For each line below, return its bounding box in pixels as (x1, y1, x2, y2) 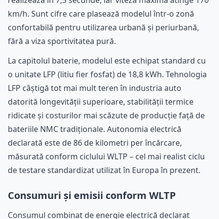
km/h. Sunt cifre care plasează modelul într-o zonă (8, 8, 194, 19)
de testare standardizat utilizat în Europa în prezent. (8, 164, 200, 175)
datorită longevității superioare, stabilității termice (8, 96, 194, 107)
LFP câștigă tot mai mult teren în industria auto (8, 82, 181, 93)
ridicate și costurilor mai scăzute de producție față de (8, 109, 205, 121)
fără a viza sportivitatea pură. (8, 35, 116, 46)
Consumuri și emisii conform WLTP (8, 188, 176, 202)
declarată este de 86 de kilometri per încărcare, (8, 137, 182, 148)
